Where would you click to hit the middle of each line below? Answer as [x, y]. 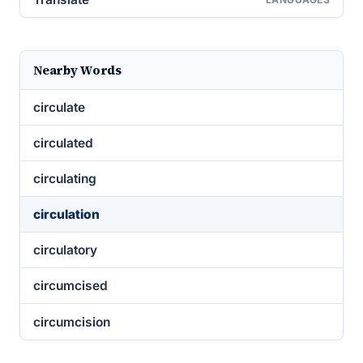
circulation [66, 214]
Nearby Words [77, 70]
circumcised [70, 286]
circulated [63, 143]
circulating [65, 179]
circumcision [72, 322]
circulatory [65, 250]
